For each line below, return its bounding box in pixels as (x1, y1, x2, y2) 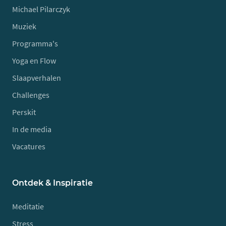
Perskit (12, 107, 36, 117)
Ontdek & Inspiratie (12, 178, 93, 188)
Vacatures (12, 141, 45, 151)
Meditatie (12, 201, 44, 211)
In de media (12, 124, 51, 134)
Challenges (12, 90, 49, 100)
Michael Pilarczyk (12, 4, 70, 14)
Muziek (12, 21, 36, 31)
